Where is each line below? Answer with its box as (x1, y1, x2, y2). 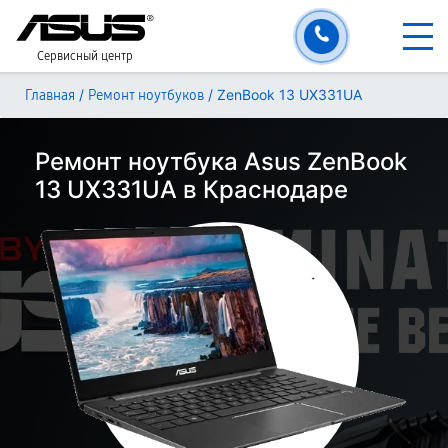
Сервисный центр (37, 49, 133, 63)
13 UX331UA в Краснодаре (35, 175, 348, 204)
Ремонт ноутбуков (88, 87, 204, 104)
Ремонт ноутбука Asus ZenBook (35, 147, 407, 176)
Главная (25, 87, 75, 104)
